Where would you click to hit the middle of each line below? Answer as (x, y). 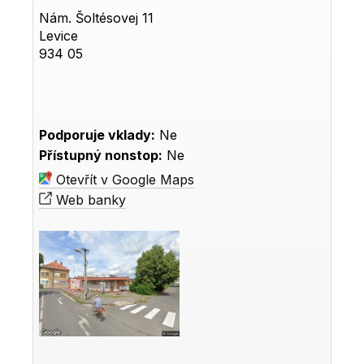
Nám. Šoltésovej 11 (97, 17)
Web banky (89, 199)
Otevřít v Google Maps (123, 179)
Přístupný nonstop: (101, 155)
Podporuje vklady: (97, 134)
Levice (59, 35)
